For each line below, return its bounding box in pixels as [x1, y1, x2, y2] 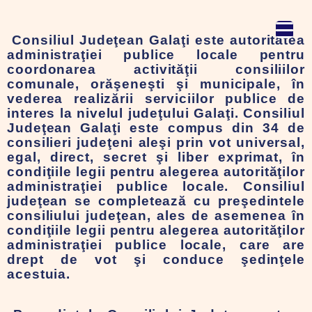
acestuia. [7, 267, 75, 281]
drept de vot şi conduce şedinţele [7, 252, 305, 267]
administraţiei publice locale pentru [7, 47, 305, 62]
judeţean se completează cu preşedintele [7, 194, 305, 208]
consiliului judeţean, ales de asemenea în [7, 208, 305, 223]
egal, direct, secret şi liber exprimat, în [7, 150, 305, 164]
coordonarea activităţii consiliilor [7, 62, 305, 77]
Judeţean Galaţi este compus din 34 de [7, 120, 305, 135]
